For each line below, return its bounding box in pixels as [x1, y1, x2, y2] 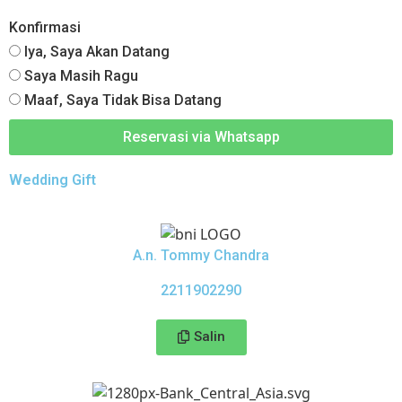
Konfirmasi [9, 19, 81, 37]
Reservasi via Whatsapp [122, 128, 280, 146]
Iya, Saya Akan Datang [21, 43, 170, 61]
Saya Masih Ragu [21, 67, 138, 85]
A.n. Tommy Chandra [133, 247, 269, 265]
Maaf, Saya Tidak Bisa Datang [21, 92, 222, 109]
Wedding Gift [9, 171, 96, 189]
